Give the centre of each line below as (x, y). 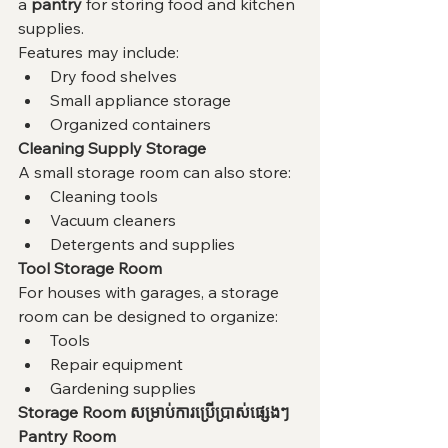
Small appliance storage (140, 100)
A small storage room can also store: (154, 172)
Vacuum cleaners (113, 220)
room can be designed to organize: (148, 316)
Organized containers (130, 124)
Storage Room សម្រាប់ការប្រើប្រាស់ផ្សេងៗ (153, 412)
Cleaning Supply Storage (112, 148)
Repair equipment (116, 364)
